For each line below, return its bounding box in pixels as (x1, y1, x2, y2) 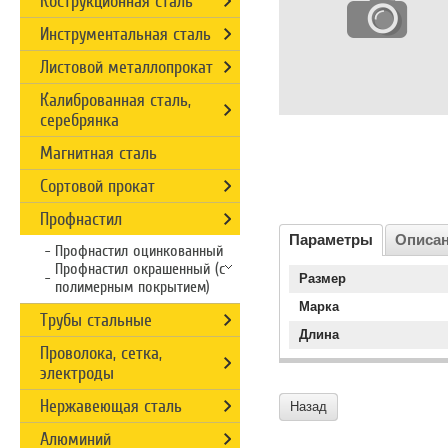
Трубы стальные (40, 310, 152, 330)
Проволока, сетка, (40, 343, 162, 363)
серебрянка (40, 110, 119, 130)
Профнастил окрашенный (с (55, 260, 225, 278)
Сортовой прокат (40, 176, 155, 196)
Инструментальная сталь (40, 24, 211, 44)
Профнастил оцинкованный (55, 242, 223, 260)
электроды (40, 363, 114, 383)
